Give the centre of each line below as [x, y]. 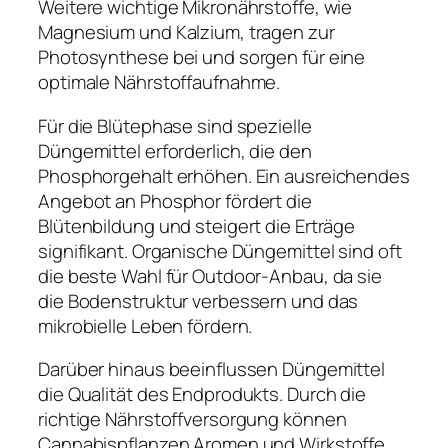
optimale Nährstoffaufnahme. [159, 82]
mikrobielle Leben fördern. [145, 325]
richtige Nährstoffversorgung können [192, 419]
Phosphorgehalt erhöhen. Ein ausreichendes [224, 175]
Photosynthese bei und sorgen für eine [202, 57]
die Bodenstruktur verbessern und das [198, 300]
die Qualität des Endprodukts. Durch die [202, 394]
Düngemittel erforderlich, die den [175, 150]
